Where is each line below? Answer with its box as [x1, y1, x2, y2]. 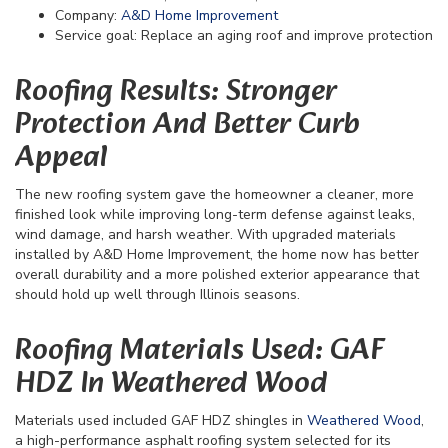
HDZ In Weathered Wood [15, 359, 328, 411]
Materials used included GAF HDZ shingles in [15, 411, 307, 431]
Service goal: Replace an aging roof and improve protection [55, 26, 433, 46]
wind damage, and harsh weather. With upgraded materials [15, 225, 396, 245]
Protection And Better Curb [15, 100, 360, 152]
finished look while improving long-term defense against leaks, [15, 205, 415, 225]
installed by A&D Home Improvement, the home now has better [15, 245, 419, 265]
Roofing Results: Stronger [15, 67, 337, 119]
